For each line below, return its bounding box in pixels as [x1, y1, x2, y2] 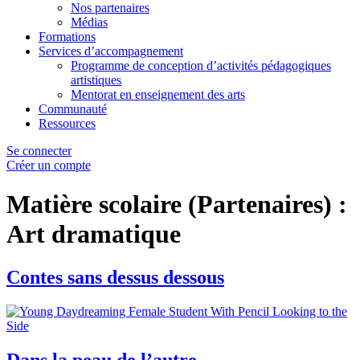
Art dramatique [6, 219, 181, 249]
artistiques [71, 73, 121, 87]
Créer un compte [6, 158, 91, 172]
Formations [39, 30, 96, 43]
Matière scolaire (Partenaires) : [6, 190, 347, 219]
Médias [71, 15, 108, 29]
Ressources [39, 117, 96, 130]
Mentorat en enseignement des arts [71, 88, 245, 101]
